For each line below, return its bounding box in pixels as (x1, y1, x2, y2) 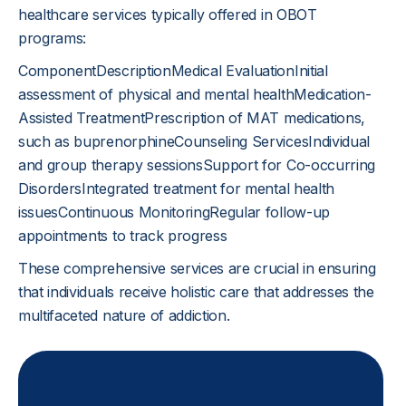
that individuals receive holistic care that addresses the (18, 283, 374, 301)
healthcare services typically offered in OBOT (18, 5, 317, 24)
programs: (18, 29, 87, 47)
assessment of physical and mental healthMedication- (18, 85, 372, 103)
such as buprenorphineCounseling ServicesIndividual (18, 132, 370, 150)
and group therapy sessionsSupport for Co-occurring (18, 156, 375, 174)
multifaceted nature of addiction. (18, 306, 230, 324)
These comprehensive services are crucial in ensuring (18, 259, 376, 277)
